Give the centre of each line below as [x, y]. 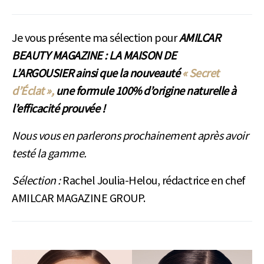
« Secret [200, 72]
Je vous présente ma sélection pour [95, 37]
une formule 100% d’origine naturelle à [145, 90]
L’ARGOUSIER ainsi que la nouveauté [97, 72]
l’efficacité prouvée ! [58, 108]
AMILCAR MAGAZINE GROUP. [79, 197]
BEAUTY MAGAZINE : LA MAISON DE [94, 55]
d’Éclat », [33, 90]
